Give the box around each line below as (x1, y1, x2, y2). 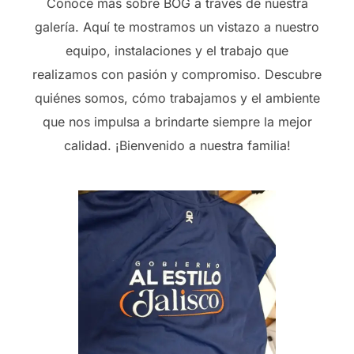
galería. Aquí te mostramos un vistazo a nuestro (35, 19, 319, 36)
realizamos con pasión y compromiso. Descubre (32, 66, 322, 83)
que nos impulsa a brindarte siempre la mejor (42, 114, 312, 130)
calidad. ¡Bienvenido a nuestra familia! (63, 137, 291, 154)
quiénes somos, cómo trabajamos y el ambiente (34, 90, 320, 107)
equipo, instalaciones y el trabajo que (66, 43, 288, 59)
